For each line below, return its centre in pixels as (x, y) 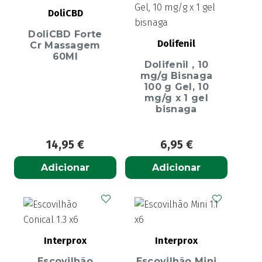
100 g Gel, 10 (176, 87)
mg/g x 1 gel (176, 98)
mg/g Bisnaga (176, 75)
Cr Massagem (65, 45)
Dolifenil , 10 (176, 64)
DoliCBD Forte (65, 34)
